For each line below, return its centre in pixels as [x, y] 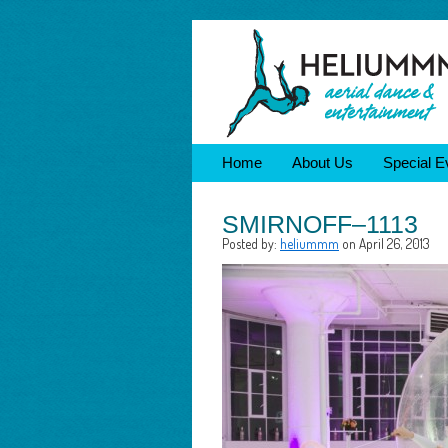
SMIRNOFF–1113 [320, 224]
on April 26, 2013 [384, 243]
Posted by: [251, 243]
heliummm [309, 243]
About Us [322, 162]
